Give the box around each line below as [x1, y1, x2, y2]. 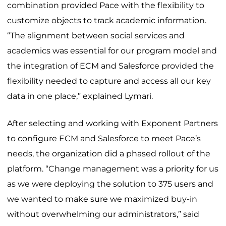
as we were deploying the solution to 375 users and [7, 179, 213, 189]
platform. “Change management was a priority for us [7, 164, 218, 174]
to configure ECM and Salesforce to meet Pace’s [7, 134, 201, 144]
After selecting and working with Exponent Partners [7, 119, 218, 129]
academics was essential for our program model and [7, 46, 217, 56]
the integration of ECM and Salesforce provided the [7, 61, 214, 71]
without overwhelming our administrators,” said [7, 209, 199, 219]
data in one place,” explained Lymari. [7, 91, 153, 101]
